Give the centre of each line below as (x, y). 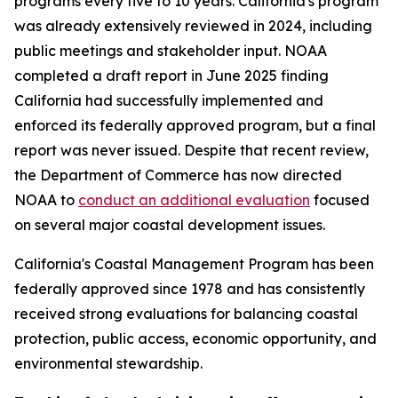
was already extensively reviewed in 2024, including (193, 26)
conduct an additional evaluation (194, 200)
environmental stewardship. (108, 363)
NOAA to (46, 200)
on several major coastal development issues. (170, 225)
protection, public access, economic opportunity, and (195, 338)
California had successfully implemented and (169, 100)
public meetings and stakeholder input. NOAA (171, 51)
